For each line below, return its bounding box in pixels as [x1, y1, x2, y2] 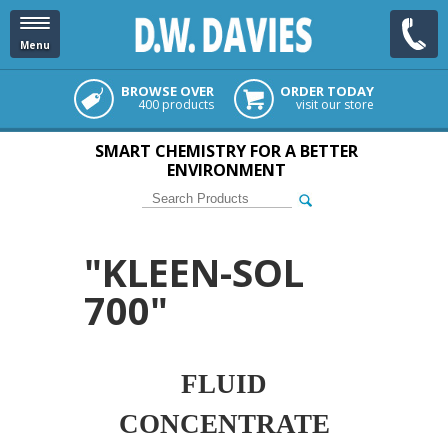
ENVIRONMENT [167, 159, 286, 181]
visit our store [296, 96, 374, 113]
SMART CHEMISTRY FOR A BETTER [95, 140, 358, 162]
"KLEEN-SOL [84, 246, 304, 298]
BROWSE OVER [121, 82, 214, 100]
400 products [138, 96, 214, 113]
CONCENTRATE [118, 409, 330, 439]
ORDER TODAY [280, 82, 374, 100]
